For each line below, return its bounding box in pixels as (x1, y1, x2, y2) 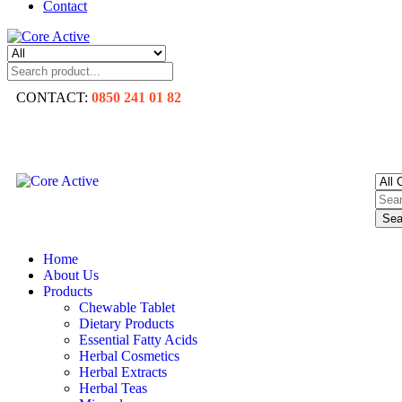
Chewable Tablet (79, 300, 175, 315)
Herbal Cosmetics (79, 348, 179, 363)
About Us (43, 267, 99, 283)
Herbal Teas (79, 380, 147, 396)
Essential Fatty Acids (79, 332, 197, 347)
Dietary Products (79, 316, 174, 331)
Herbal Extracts (79, 364, 167, 380)
